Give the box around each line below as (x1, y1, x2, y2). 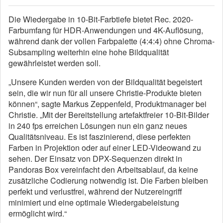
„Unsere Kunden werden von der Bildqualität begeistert (8, 76, 202, 88)
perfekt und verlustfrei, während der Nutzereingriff (8, 186, 182, 198)
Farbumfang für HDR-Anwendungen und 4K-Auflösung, (8, 24, 203, 36)
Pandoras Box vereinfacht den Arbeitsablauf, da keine (8, 164, 198, 176)
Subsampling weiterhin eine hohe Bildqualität (8, 46, 169, 58)
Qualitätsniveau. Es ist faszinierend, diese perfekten (8, 131, 191, 143)
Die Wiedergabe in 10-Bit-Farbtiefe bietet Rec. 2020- (8, 13, 193, 25)
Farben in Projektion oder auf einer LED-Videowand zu (8, 142, 201, 154)
